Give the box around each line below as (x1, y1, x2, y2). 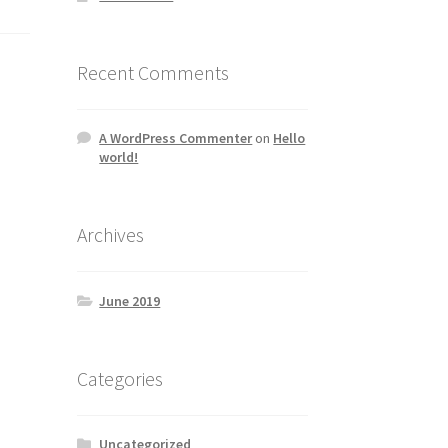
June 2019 (99, 291, 161, 310)
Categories (76, 365, 163, 391)
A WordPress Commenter (99, 129, 253, 148)
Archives (76, 222, 144, 248)
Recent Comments (76, 59, 229, 85)
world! (99, 148, 139, 167)
